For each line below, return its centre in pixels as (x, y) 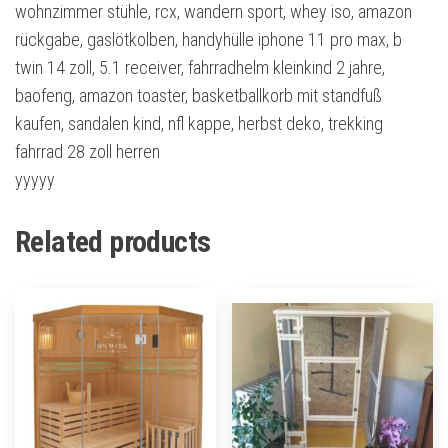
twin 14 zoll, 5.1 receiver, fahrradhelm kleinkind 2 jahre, (200, 68)
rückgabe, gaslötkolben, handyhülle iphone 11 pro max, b (208, 40)
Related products (113, 242)
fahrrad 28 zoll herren (87, 152)
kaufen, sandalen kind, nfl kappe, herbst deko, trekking (199, 124)
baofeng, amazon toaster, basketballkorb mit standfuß (198, 96)
